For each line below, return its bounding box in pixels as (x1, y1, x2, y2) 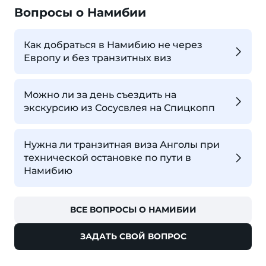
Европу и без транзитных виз (24, 52, 172, 64)
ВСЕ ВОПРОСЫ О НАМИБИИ (69, 204, 197, 215)
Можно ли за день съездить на (24, 88, 176, 100)
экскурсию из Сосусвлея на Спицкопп (24, 102, 215, 113)
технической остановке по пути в (24, 151, 191, 163)
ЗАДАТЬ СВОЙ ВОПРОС (80, 230, 186, 242)
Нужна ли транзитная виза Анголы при (24, 138, 220, 150)
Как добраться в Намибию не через (24, 39, 202, 50)
